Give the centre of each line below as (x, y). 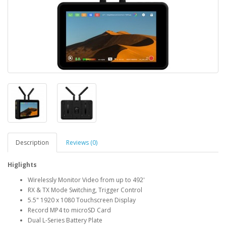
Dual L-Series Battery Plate (65, 220)
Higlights (22, 164)
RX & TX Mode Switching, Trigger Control (85, 190)
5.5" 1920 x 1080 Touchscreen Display (82, 200)
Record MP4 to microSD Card (69, 210)
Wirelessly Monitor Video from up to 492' (86, 180)
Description (32, 142)
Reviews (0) (82, 142)
